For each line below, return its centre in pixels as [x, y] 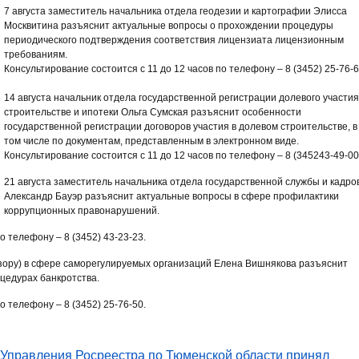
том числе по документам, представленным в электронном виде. [151, 141]
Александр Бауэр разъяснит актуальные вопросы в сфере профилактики [171, 196]
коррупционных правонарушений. [82, 211]
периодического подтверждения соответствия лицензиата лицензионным [174, 40]
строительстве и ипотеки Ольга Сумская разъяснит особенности [153, 112]
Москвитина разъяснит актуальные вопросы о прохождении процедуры [169, 26]
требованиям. [36, 54]
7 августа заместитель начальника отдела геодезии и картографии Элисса [175, 11]
